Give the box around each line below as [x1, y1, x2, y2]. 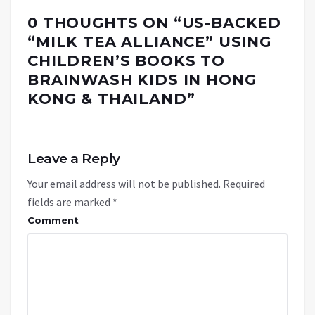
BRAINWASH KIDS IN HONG [27, 71, 257, 89]
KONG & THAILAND [27, 90, 187, 108]
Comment [27, 214, 79, 226]
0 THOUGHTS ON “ [27, 14, 182, 32]
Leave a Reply [27, 150, 120, 167]
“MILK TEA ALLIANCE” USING [27, 33, 271, 51]
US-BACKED [181, 14, 282, 32]
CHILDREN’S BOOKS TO [27, 52, 225, 70]
